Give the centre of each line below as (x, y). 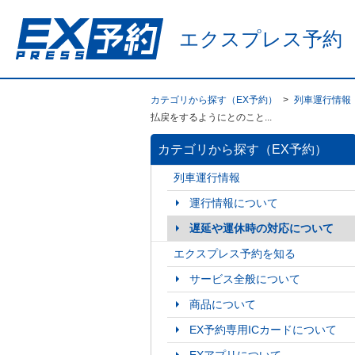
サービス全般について (244, 279)
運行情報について (233, 203)
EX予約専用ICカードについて (263, 330)
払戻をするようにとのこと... (211, 117)
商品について (222, 304)
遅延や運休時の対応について (261, 228)
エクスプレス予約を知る (234, 254)
